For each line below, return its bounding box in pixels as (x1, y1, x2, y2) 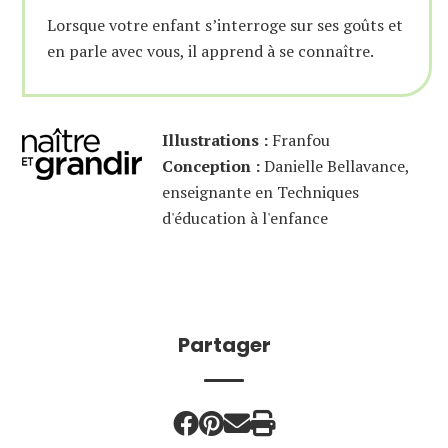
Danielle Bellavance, (260, 154, 409, 177)
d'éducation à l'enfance (162, 206, 328, 229)
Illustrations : (162, 128, 268, 151)
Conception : (162, 154, 260, 177)
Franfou (268, 128, 330, 151)
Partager (177, 330, 271, 359)
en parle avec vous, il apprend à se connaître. (47, 39, 374, 62)
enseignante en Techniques (162, 180, 359, 203)
